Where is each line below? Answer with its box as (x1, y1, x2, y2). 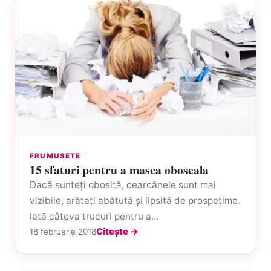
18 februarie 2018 (30, 226, 96, 237)
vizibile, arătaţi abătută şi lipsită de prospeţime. (30, 194, 240, 206)
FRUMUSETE (30, 151, 81, 160)
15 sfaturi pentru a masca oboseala (30, 160, 209, 178)
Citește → (96, 226, 139, 237)
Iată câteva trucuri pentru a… (30, 210, 159, 222)
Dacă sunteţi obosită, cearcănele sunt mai (30, 178, 216, 191)
